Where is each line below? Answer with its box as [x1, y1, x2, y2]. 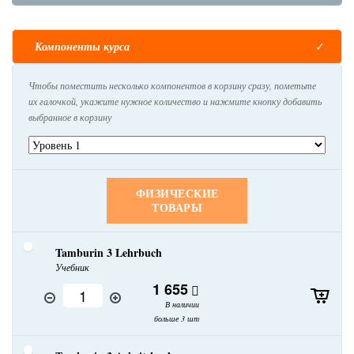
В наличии [163, 299, 199, 311]
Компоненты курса [35, 39, 130, 55]
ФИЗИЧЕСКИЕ [135, 185, 219, 202]
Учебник [55, 261, 89, 274]
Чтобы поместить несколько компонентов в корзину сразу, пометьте [28, 79, 316, 92]
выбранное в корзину [28, 111, 111, 124]
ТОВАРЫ [152, 199, 202, 217]
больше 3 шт [154, 313, 199, 325]
